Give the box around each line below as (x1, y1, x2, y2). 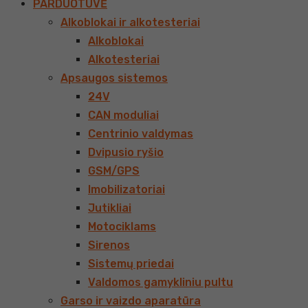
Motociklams (88, 220, 156, 233)
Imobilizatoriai (88, 183, 165, 196)
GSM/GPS (88, 164, 140, 177)
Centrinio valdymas (88, 127, 193, 140)
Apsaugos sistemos (60, 71, 168, 85)
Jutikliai (88, 201, 131, 214)
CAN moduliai (88, 109, 159, 122)
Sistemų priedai (88, 257, 174, 270)
